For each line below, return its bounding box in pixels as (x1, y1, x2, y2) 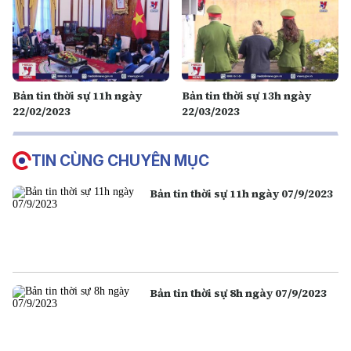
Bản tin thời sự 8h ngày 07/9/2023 (150, 285, 327, 302)
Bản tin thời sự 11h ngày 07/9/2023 (150, 186, 334, 201)
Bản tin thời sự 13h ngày (182, 88, 311, 103)
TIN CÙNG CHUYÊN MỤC (31, 151, 209, 170)
